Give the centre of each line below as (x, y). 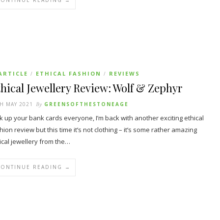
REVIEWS (124, 73)
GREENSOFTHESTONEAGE (86, 104)
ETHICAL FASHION (69, 73)
